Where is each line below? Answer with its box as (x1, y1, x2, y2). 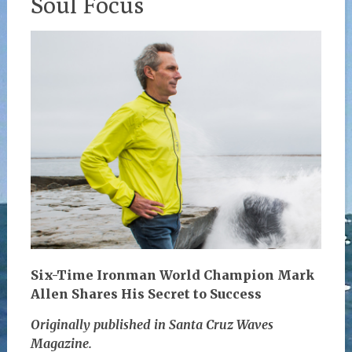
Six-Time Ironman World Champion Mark (30, 266, 314, 283)
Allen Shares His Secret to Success (30, 285, 262, 302)
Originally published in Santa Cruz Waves (30, 316, 273, 332)
